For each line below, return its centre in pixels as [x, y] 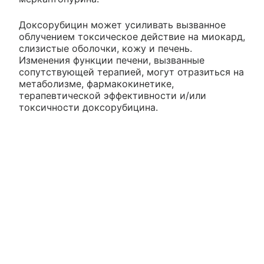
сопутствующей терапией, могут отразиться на [131, 72]
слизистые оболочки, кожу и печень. [105, 48]
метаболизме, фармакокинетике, [96, 83]
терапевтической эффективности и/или [113, 95]
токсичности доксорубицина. [88, 107]
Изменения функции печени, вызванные [112, 60]
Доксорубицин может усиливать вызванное [122, 24]
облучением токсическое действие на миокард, [132, 36]
